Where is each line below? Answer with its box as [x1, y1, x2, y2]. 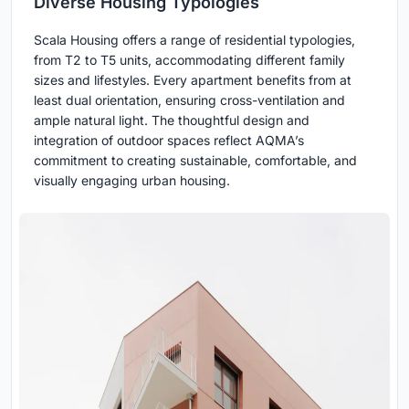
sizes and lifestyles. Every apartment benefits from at [34, 72, 351, 89]
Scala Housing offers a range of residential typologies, [34, 32, 355, 48]
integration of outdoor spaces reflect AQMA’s [34, 132, 304, 149]
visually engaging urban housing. [34, 173, 230, 189]
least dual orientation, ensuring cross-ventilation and [34, 92, 345, 109]
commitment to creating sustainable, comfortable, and [34, 152, 357, 169]
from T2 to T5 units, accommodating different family [34, 52, 345, 68]
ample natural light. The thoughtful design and [34, 112, 309, 129]
